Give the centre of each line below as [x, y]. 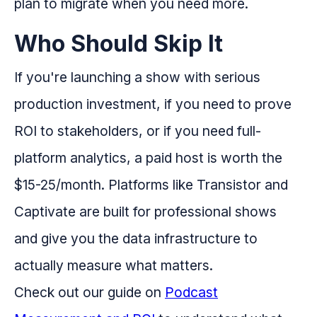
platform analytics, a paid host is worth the [148, 157]
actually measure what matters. [114, 265]
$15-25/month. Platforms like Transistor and [151, 184]
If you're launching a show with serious [137, 77]
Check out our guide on [90, 292]
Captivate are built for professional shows [145, 211]
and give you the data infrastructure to [136, 238]
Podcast [191, 292]
